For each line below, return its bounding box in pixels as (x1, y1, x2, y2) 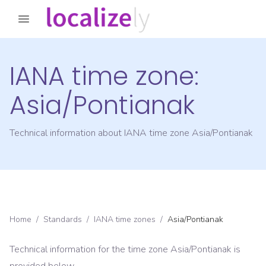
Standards (43, 214, 82, 226)
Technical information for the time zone (9, 243, 170, 256)
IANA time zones (94, 214, 156, 226)
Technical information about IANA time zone (9, 126, 192, 140)
